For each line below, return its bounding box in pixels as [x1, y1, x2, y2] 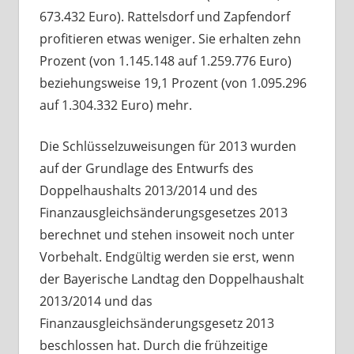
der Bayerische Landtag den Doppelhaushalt [39, 270, 304, 288]
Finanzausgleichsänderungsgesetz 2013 [39, 314, 274, 333]
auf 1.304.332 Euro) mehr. [39, 96, 192, 115]
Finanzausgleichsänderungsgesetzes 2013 [39, 204, 288, 222]
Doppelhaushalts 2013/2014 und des [39, 182, 258, 200]
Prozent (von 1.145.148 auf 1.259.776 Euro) [39, 52, 292, 70]
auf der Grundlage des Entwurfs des [39, 160, 254, 178]
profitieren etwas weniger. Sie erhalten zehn [39, 30, 301, 48]
